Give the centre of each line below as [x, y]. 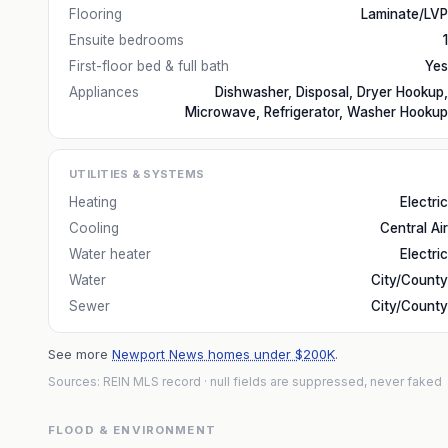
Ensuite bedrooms [126, 40]
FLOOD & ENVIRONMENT [132, 430]
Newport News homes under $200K [223, 354]
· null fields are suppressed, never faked [321, 381]
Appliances [104, 92]
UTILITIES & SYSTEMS [137, 174]
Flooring [95, 14]
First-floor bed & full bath [149, 66]
